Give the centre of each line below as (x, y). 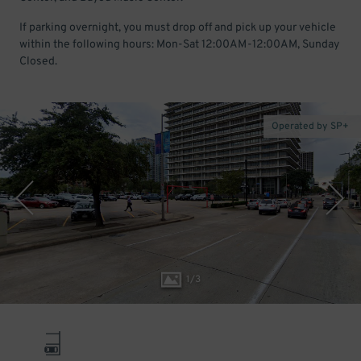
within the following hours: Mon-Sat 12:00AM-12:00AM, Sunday (179, 45)
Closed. (38, 62)
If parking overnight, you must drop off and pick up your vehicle (178, 28)
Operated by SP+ (310, 127)
